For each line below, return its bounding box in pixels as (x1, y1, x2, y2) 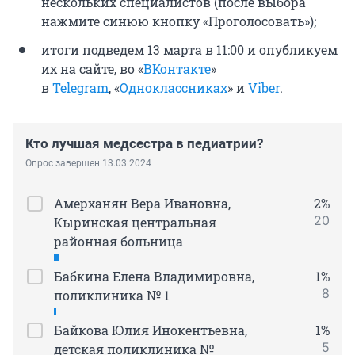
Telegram (52, 79, 109, 97)
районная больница (54, 233, 183, 250)
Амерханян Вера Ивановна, (54, 195, 231, 212)
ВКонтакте (143, 60, 211, 78)
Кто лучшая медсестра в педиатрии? (25, 136, 263, 152)
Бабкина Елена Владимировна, (54, 268, 254, 285)
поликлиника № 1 (54, 287, 170, 304)
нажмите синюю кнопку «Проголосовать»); (41, 13, 316, 30)
